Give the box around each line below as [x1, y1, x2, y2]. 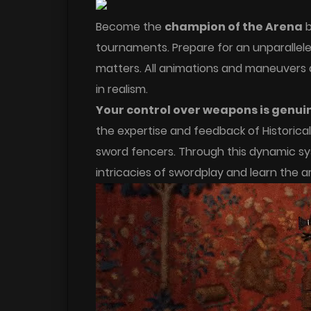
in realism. [96, 81, 148, 97]
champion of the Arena [165, 18, 303, 35]
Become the [96, 18, 165, 35]
